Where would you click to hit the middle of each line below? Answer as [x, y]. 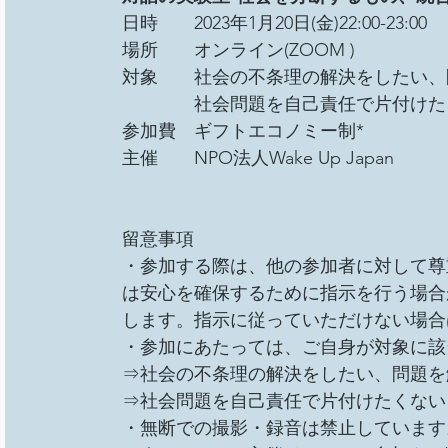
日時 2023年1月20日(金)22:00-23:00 [276, 22]
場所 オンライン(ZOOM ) [238, 49]
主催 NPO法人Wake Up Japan [260, 157]
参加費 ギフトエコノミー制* [245, 130]
